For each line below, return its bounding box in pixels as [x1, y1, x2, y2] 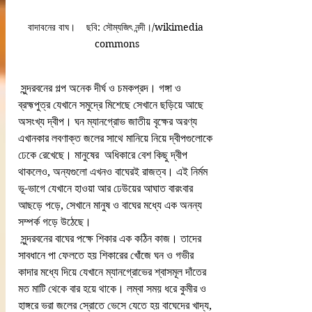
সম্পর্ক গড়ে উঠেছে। [18, 214, 91, 228]
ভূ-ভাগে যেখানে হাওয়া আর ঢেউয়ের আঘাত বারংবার [18, 181, 196, 195]
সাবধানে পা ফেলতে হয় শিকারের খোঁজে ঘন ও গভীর [18, 248, 196, 262]
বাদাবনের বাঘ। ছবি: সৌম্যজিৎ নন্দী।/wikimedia [28, 20, 206, 33]
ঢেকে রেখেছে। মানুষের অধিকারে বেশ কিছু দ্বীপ [18, 148, 190, 162]
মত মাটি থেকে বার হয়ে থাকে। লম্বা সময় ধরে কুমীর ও [18, 281, 209, 295]
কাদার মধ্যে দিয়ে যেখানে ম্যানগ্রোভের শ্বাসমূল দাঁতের [18, 265, 209, 279]
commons [95, 37, 139, 50]
